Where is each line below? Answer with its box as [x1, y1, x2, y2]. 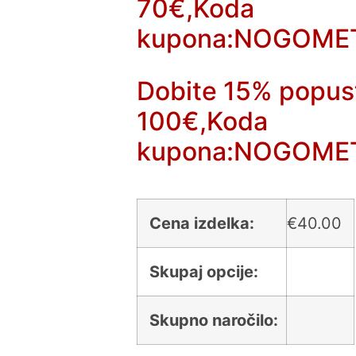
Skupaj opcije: [149, 261, 259, 281]
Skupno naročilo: [149, 310, 279, 330]
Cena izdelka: [149, 213, 255, 233]
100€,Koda [137, 105, 269, 137]
